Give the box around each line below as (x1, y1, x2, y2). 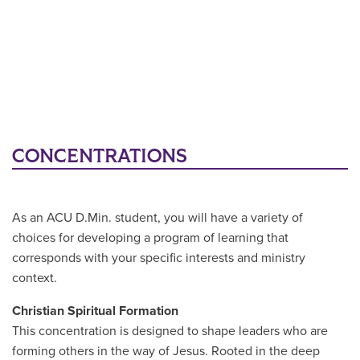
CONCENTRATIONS (12, 144, 187, 170)
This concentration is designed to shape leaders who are (12, 323, 328, 340)
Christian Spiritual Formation (12, 303, 178, 320)
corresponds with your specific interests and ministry (12, 250, 305, 267)
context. (12, 270, 57, 287)
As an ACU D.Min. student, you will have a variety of (12, 210, 303, 227)
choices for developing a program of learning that (12, 230, 288, 247)
